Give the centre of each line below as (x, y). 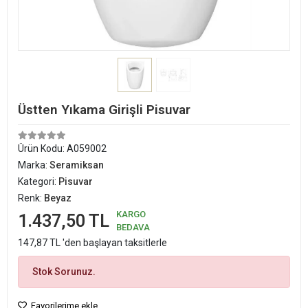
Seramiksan (77, 165)
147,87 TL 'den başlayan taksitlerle (92, 243)
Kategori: (38, 181)
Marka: (34, 165)
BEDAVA (133, 227)
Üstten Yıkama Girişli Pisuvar (104, 110)
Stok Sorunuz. (64, 272)
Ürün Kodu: (42, 148)
